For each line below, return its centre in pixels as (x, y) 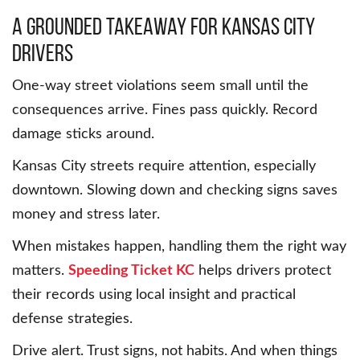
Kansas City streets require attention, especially (164, 167)
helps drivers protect (263, 271)
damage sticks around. (83, 135)
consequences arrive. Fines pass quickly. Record (165, 110)
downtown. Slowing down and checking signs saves (175, 191)
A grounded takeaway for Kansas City (164, 27)
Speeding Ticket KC (131, 271)
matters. (40, 271)
